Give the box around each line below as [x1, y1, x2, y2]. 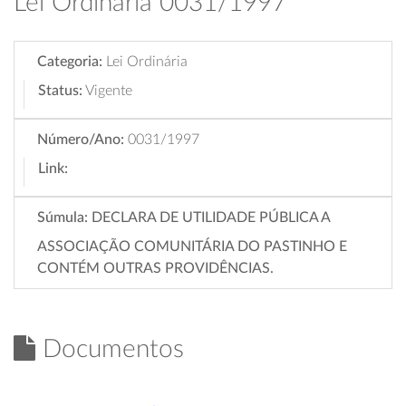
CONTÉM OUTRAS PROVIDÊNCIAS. [37, 261, 274, 275]
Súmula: [37, 210, 88, 225]
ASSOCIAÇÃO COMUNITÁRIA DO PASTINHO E [37, 239, 347, 254]
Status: [38, 83, 82, 98]
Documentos [35, 336, 184, 362]
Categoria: [37, 54, 102, 69]
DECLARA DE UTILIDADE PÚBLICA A [92, 210, 330, 225]
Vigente [85, 83, 132, 98]
